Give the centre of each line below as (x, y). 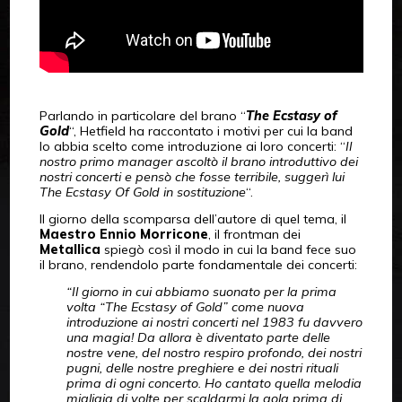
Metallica (70, 250)
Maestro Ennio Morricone (123, 235)
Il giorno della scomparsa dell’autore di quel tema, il (192, 219)
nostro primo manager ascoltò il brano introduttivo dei (198, 162)
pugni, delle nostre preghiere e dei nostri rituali (202, 368)
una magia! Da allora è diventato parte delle (198, 338)
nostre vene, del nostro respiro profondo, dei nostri (214, 353)
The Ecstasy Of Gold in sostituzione (142, 192)
